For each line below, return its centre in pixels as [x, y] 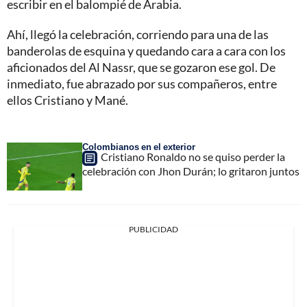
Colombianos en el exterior [139, 146]
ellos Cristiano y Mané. [67, 100]
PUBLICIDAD [153, 229]
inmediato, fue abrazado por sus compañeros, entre [142, 83]
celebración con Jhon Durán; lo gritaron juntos [191, 171]
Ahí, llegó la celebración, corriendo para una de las [138, 34]
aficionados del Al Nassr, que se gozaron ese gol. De [141, 67]
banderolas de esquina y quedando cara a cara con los [146, 50]
